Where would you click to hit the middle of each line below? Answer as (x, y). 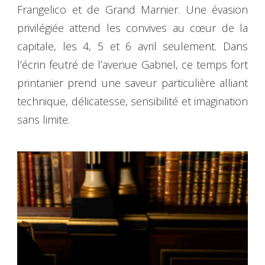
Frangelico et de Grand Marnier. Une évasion (132, 10)
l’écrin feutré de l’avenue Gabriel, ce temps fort (132, 65)
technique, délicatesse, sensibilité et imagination (132, 101)
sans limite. (43, 120)
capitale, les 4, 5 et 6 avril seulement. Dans (132, 46)
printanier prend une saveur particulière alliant (132, 83)
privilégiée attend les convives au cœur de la (132, 28)
